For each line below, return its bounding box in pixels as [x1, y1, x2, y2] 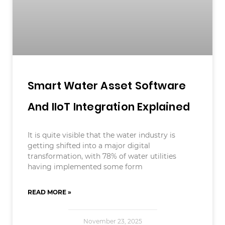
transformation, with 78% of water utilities [28, 151, 176, 161]
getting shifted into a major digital [28, 141, 150, 150]
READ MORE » [28, 188, 71, 196]
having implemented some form [28, 162, 143, 171]
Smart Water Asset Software [28, 78, 186, 93]
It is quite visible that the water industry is [28, 130, 175, 140]
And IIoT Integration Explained [28, 99, 190, 114]
